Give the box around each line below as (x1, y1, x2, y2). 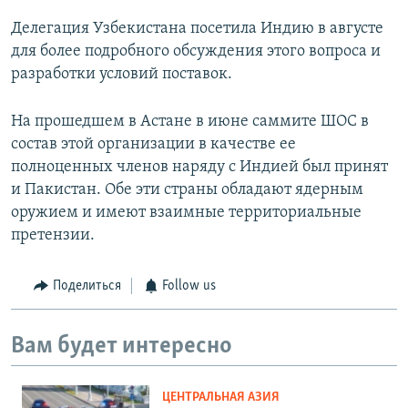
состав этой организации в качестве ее (11, 136, 296, 154)
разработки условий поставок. (11, 66, 232, 84)
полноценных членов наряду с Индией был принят (11, 158, 388, 177)
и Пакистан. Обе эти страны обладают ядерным (11, 181, 363, 199)
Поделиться (52, 279, 121, 294)
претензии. (11, 227, 95, 245)
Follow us (162, 279, 216, 294)
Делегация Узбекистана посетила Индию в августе (11, 20, 383, 38)
